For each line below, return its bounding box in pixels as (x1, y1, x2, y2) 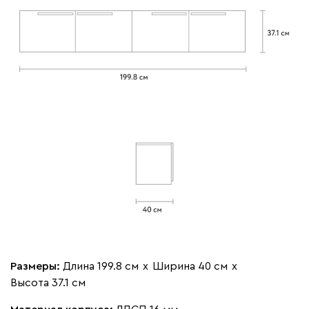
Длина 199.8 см (63, 260, 139, 272)
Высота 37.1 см (10, 277, 86, 288)
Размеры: (10, 260, 63, 272)
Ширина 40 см (152, 260, 228, 272)
